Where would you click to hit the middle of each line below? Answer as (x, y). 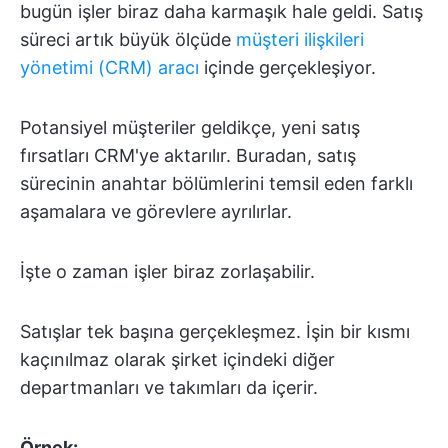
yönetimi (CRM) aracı (109, 67)
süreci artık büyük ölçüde (128, 39)
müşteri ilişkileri (300, 39)
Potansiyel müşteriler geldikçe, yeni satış (190, 127)
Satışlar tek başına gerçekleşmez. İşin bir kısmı (215, 331)
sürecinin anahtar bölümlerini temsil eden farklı (216, 183)
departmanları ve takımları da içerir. (169, 387)
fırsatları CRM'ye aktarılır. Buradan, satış (188, 155)
